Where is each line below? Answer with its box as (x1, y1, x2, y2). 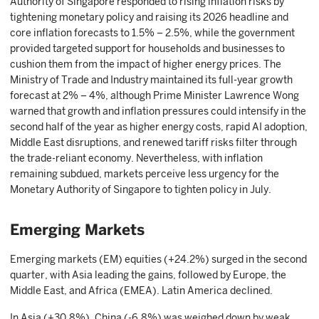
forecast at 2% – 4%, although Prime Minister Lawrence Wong (10, 90, 299, 101)
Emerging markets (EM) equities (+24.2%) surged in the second (10, 253, 307, 265)
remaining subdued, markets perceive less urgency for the (10, 168, 279, 179)
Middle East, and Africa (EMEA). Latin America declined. (10, 285, 273, 296)
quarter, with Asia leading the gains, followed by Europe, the (10, 269, 286, 281)
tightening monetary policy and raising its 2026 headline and (10, 11, 288, 23)
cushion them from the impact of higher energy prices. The (10, 58, 281, 70)
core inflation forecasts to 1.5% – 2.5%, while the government (10, 27, 295, 38)
